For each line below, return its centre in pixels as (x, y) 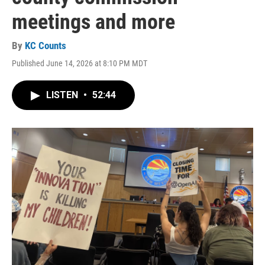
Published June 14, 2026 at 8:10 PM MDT (80, 63)
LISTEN (63, 95)
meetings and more (93, 22)
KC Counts (46, 46)
